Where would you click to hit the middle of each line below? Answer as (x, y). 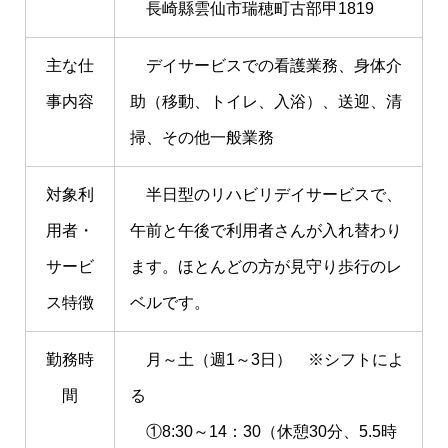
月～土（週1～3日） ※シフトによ (267, 359)
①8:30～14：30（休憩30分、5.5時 (263, 431)
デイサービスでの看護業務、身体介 (266, 65)
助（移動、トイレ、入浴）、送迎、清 (266, 101)
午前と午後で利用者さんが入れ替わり (266, 230)
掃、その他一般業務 (202, 137)
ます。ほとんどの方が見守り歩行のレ (266, 266)
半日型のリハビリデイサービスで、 (266, 194)
